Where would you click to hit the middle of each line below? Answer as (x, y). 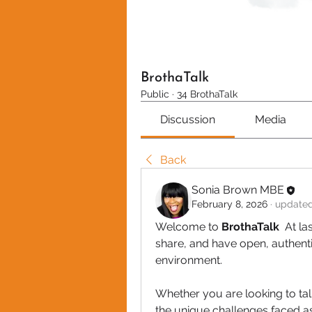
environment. (189, 260)
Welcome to (187, 227)
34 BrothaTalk (207, 94)
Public (155, 94)
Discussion (188, 119)
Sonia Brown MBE (238, 190)
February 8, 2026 (229, 204)
